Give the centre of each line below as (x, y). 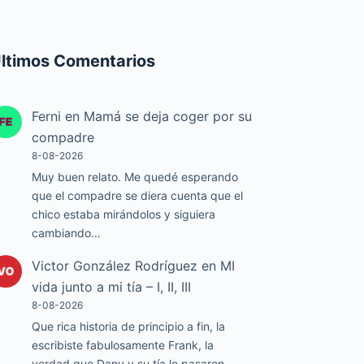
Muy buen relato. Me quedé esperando (135, 177)
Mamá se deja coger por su (168, 117)
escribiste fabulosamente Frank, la (123, 345)
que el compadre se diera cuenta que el (138, 196)
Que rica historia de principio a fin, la (129, 327)
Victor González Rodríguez (115, 266)
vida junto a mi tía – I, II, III (112, 287)
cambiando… (67, 233)
